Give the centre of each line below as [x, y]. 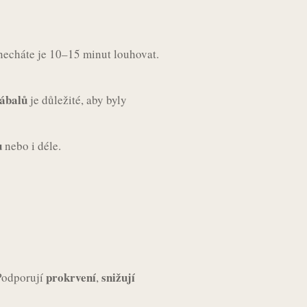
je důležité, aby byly [77, 99]
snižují [118, 278]
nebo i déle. [32, 145]
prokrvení [71, 278]
